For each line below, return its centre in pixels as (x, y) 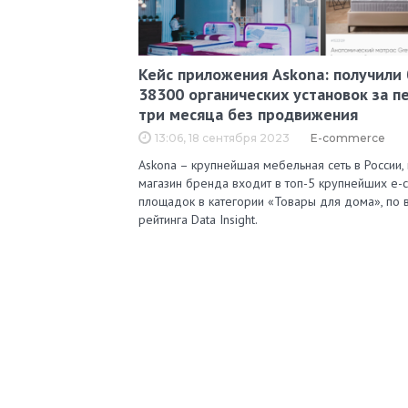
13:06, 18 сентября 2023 (222, 138)
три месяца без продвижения (248, 115)
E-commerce (348, 138)
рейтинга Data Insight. (198, 220)
